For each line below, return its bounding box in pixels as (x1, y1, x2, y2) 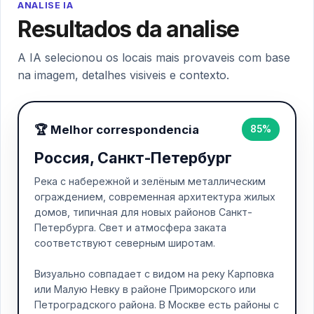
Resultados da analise (18, 15, 240, 43)
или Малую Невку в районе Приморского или (34, 283, 256, 295)
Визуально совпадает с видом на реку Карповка (34, 268, 274, 280)
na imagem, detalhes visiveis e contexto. (18, 68, 229, 82)
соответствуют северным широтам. (34, 237, 215, 249)
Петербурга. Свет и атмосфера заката (34, 221, 226, 233)
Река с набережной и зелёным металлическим (34, 175, 266, 187)
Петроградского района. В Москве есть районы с (34, 299, 279, 310)
